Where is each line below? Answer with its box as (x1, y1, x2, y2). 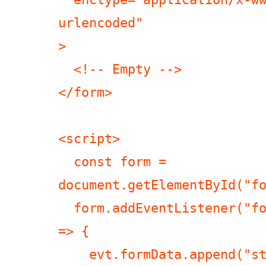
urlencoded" (58, 15, 143, 31)
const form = (58, 154, 74, 170)
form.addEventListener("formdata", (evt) (58, 200, 74, 216)
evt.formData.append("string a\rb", (58, 246, 89, 262)
